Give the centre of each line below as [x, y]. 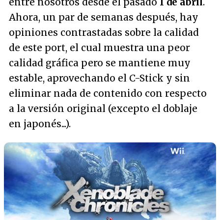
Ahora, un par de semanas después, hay [104, 17]
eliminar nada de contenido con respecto [108, 93]
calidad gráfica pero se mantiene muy [100, 63]
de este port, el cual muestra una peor [99, 48]
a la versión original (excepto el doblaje [103, 109]
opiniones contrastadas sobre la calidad [104, 32]
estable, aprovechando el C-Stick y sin [99, 78]
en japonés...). [40, 124]
